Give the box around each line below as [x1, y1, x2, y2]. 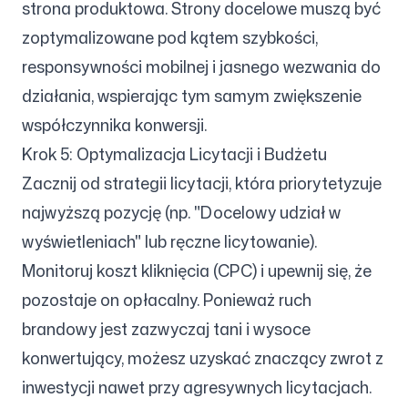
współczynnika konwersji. [22, 113, 207, 137]
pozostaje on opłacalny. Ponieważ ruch [22, 288, 311, 311]
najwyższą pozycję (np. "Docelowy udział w [22, 200, 341, 224]
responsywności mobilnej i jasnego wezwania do [22, 55, 381, 78]
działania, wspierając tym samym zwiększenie [22, 84, 362, 107]
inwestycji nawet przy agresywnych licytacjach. [22, 375, 372, 399]
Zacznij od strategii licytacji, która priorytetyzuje [22, 171, 382, 195]
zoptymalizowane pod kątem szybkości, [22, 25, 318, 49]
